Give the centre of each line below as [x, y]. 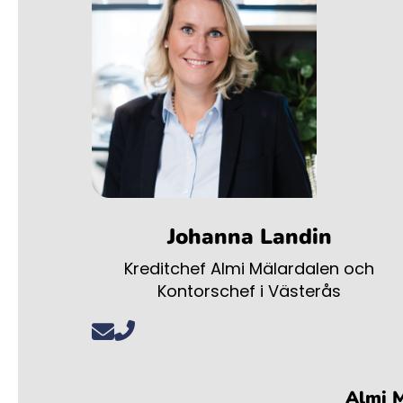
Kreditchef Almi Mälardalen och [249, 269]
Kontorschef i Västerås [249, 291]
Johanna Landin [249, 237]
